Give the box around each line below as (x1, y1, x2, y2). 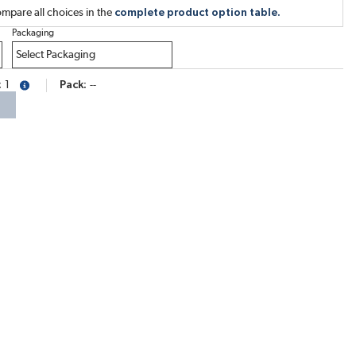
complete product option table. (114, 7, 281, 18)
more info (12, 81, 63, 94)
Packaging (11, 28, 54, 37)
